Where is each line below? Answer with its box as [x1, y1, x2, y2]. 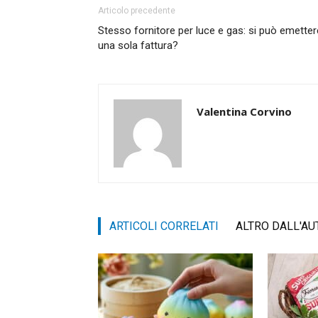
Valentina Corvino [197, 104, 292, 119]
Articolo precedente [98, 5, 175, 16]
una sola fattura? [98, 38, 178, 52]
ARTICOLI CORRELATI [109, 219, 219, 233]
